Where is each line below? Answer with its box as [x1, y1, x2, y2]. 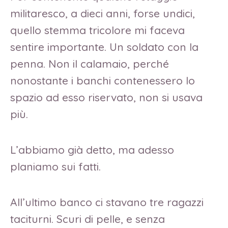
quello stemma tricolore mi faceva [10, 23, 185, 37]
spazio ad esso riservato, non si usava [10, 91, 203, 104]
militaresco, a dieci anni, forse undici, [10, 7, 195, 20]
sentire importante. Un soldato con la [10, 40, 198, 54]
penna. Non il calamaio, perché [10, 57, 169, 71]
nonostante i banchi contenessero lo [10, 74, 195, 88]
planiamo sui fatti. [10, 159, 104, 173]
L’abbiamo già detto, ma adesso [10, 142, 174, 156]
